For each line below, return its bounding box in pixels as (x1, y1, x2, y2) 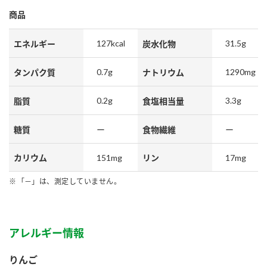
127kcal (97, 38, 126, 48)
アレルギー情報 (9, 226, 84, 240)
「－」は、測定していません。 (17, 177, 122, 186)
